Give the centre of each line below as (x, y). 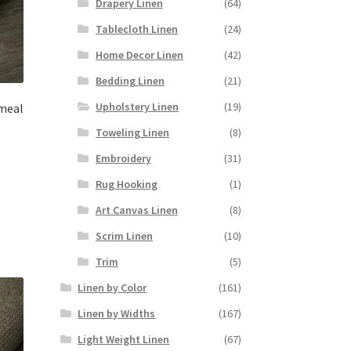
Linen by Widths (117, 313)
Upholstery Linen (137, 106)
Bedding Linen (130, 80)
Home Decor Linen (139, 54)
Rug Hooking (126, 184)
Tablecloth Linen (136, 29)
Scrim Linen (124, 235)
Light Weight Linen (124, 339)
